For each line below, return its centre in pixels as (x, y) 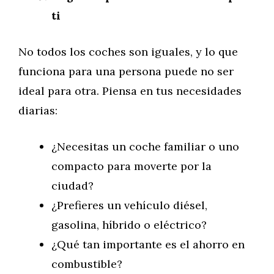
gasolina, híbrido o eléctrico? (129, 225)
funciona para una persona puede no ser (126, 71)
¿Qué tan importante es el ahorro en (148, 244)
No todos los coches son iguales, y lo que (128, 52)
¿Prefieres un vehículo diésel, (129, 205)
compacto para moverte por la (131, 166)
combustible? (87, 264)
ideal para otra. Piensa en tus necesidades (130, 91)
